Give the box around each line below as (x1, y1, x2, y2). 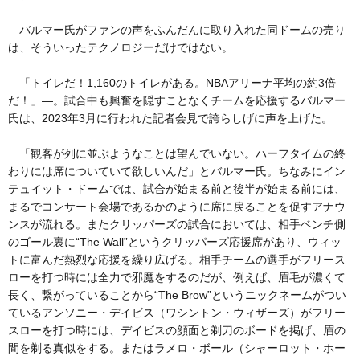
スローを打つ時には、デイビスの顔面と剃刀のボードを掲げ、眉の (8, 323, 346, 337)
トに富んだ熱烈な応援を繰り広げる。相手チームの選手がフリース (8, 252, 346, 266)
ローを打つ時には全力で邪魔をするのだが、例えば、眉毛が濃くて (8, 270, 346, 284)
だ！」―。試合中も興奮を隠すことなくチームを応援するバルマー (8, 93, 346, 107)
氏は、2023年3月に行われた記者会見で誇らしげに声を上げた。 (8, 111, 333, 125)
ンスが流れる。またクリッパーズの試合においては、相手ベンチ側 (8, 217, 346, 231)
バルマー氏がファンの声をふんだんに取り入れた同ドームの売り (8, 22, 346, 36)
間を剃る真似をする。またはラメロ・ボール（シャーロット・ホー (8, 341, 346, 354)
